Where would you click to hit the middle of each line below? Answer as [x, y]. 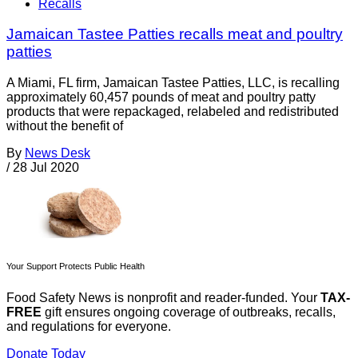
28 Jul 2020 [46, 168]
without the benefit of [65, 126]
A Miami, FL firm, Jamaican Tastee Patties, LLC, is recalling [173, 83]
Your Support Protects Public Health [76, 267]
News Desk [58, 153]
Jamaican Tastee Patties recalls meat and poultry [175, 34]
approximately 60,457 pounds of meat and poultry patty [161, 97]
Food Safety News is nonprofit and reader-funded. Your [163, 298]
